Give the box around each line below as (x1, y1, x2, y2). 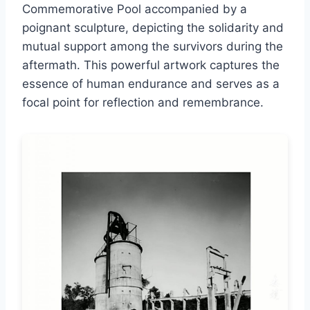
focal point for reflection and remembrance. (22, 95, 264, 110)
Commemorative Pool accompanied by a (22, 2, 247, 17)
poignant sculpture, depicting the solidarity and (22, 21, 284, 35)
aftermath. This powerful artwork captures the (22, 58, 280, 73)
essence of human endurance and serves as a (22, 77, 280, 91)
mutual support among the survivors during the (22, 39, 283, 54)
